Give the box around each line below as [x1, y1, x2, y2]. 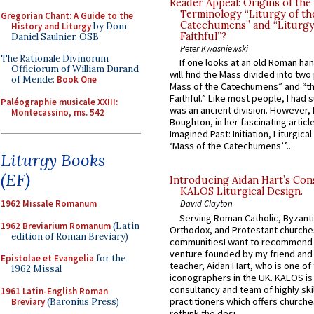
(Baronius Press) [45, 295, 119, 308]
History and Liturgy [11, 20, 91, 32]
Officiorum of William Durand [11, 63, 139, 75]
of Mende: [11, 74, 57, 86]
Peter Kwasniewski [180, 42, 248, 54]
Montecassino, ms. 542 [11, 106, 104, 118]
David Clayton [180, 198, 233, 210]
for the [94, 252, 125, 264]
